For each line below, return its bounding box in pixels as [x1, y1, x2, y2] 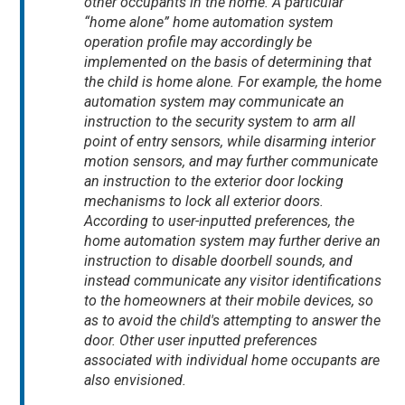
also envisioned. [84, 372, 191, 390]
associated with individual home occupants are [84, 352, 381, 370]
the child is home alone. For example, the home [84, 73, 382, 91]
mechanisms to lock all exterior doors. [84, 193, 325, 211]
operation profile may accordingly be [84, 33, 313, 52]
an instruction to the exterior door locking [84, 173, 344, 191]
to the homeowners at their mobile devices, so [84, 292, 374, 310]
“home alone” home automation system [84, 14, 334, 32]
